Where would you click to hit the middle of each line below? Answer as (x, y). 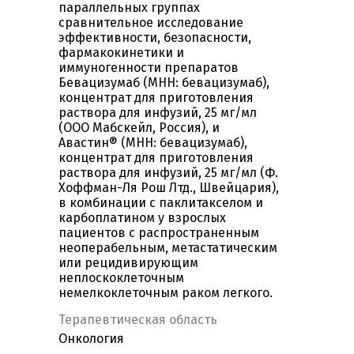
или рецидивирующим (128, 263)
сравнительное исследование (151, 23)
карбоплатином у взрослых (142, 218)
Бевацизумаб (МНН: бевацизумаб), (164, 83)
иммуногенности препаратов (149, 68)
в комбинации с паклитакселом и (161, 203)
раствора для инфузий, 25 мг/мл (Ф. (168, 173)
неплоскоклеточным (121, 278)
